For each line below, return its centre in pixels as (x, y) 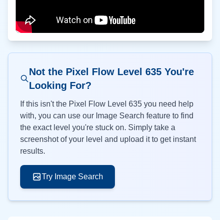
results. (33, 151)
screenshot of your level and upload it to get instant (108, 139)
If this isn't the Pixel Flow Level (74, 104)
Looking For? (60, 85)
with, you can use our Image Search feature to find (107, 116)
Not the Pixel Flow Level (87, 72)
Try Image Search (72, 177)
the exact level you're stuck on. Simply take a (98, 127)
